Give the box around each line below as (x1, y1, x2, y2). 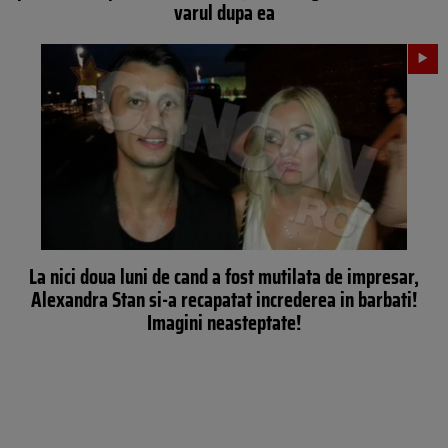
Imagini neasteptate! (147, 305, 301, 339)
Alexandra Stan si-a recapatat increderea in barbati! (31, 282, 417, 316)
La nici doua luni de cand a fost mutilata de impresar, (29, 259, 419, 293)
